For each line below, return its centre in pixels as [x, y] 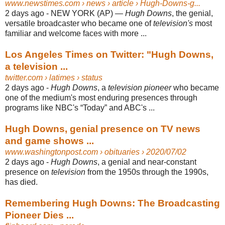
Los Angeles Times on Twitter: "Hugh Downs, [109, 54]
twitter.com [24, 77]
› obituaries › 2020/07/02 [142, 152]
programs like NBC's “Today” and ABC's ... [80, 107]
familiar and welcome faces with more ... [76, 33]
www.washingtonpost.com [51, 152]
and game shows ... [49, 141]
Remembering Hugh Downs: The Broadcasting [113, 203]
